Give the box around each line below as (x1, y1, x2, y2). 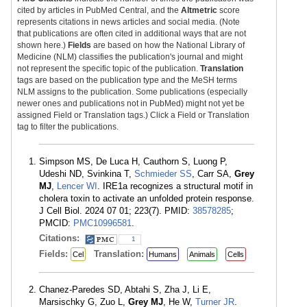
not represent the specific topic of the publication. (17, 64, 200, 73)
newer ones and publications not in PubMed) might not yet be (17, 99, 245, 108)
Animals (189, 250, 215, 258)
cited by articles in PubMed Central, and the (17, 5, 181, 15)
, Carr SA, (192, 169, 234, 179)
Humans (149, 250, 177, 258)
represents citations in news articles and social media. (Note (17, 17, 240, 27)
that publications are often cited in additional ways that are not (17, 29, 246, 38)
